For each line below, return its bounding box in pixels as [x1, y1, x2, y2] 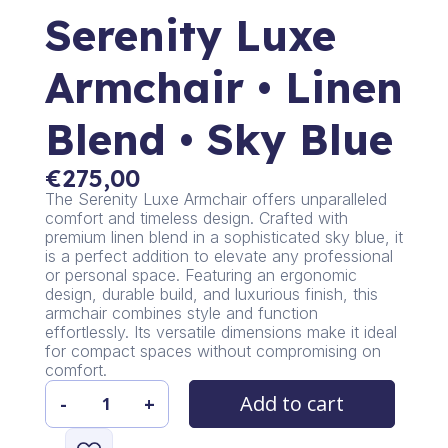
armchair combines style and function [44, 303, 318, 324]
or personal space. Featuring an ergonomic [44, 265, 357, 286]
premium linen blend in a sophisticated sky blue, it [44, 227, 403, 248]
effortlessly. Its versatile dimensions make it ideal [44, 322, 397, 343]
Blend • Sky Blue [44, 113, 393, 167]
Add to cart [239, 390, 344, 418]
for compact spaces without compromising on [44, 341, 381, 362]
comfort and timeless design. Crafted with [44, 208, 348, 229]
